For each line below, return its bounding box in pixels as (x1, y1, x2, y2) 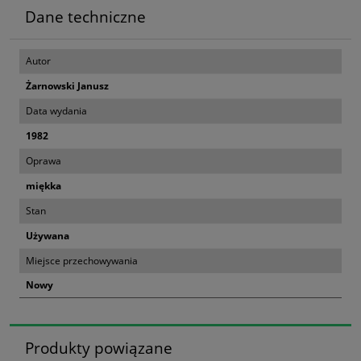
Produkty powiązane (24, 338, 172, 359)
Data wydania (26, 103, 87, 118)
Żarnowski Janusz (26, 78, 109, 93)
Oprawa (26, 153, 61, 168)
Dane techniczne (24, 6, 146, 27)
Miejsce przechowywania (26, 253, 138, 268)
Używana (26, 228, 69, 243)
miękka (26, 178, 61, 193)
